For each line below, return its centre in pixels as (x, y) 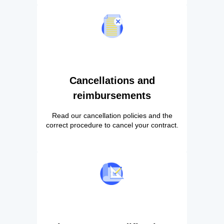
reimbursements (112, 95)
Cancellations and (112, 80)
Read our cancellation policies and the (112, 115)
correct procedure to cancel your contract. (112, 125)
